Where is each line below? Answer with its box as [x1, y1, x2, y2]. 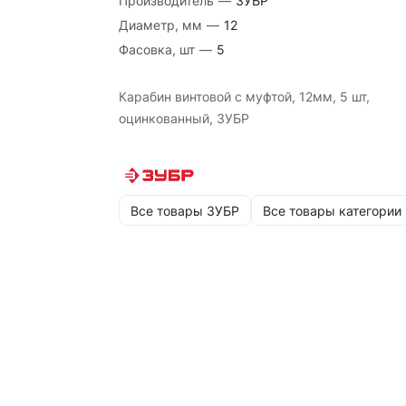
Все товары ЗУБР [130, 202, 239, 218]
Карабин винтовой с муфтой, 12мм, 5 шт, [118, 89, 370, 104]
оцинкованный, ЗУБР [118, 111, 249, 126]
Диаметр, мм [118, 17, 202, 33]
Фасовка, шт [118, 42, 195, 57]
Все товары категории [262, 202, 401, 218]
